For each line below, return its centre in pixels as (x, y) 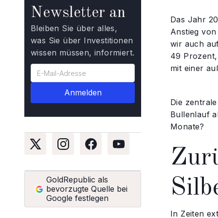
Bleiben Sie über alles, (74, 28)
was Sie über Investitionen (82, 40)
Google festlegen (77, 198)
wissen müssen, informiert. (83, 53)
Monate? (187, 127)
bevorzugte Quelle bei (87, 189)
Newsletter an (78, 13)
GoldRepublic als (77, 180)
